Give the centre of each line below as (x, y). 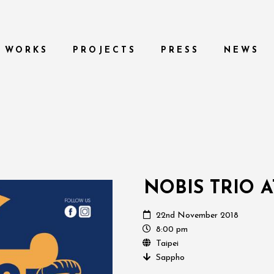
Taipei (168, 244)
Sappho (171, 258)
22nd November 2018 (198, 216)
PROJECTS (105, 50)
